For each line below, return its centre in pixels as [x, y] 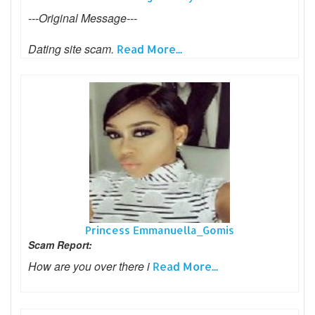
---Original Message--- [83, 18]
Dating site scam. [72, 49]
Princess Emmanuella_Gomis [160, 230]
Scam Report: [60, 244]
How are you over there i [90, 266]
